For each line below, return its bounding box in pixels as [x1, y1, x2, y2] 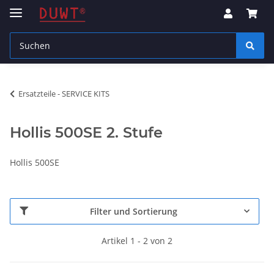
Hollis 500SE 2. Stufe [10, 123, 163, 141]
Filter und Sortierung [90, 205, 177, 217]
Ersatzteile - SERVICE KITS [18, 87, 109, 99]
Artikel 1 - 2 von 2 [102, 234, 172, 246]
